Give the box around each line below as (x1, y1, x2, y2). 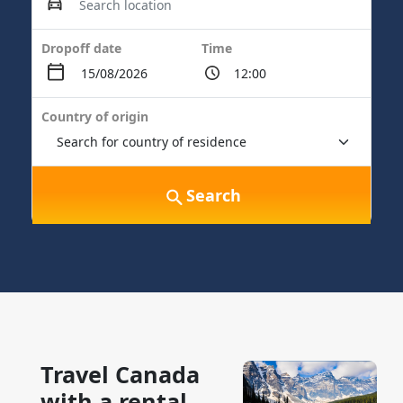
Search (185, 184, 241, 206)
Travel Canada (40, 359, 200, 390)
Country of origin (41, 108, 148, 125)
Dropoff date (41, 40, 121, 57)
